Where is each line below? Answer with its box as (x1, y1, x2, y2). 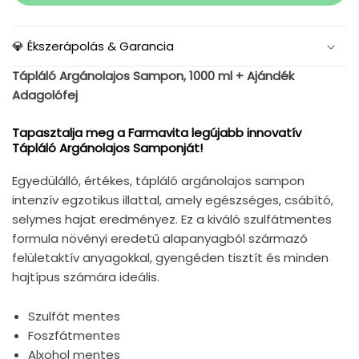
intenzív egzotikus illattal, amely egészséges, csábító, (12, 192, 333, 209)
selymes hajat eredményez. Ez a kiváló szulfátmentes (12, 211, 332, 228)
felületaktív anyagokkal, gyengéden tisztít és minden (12, 249, 329, 267)
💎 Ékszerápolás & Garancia (12, 38, 174, 55)
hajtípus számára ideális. (12, 268, 159, 286)
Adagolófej (12, 87, 78, 104)
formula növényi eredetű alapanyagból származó (12, 230, 308, 248)
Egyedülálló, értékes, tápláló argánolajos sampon (12, 172, 305, 190)
